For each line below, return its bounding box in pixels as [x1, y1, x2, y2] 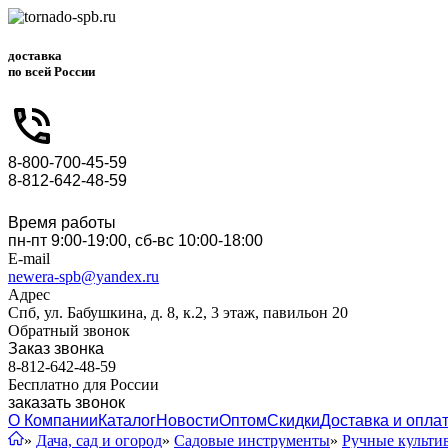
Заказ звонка [8, 340, 104, 358]
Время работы [8, 214, 116, 232]
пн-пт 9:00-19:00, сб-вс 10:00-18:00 [8, 232, 263, 250]
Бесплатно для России [8, 376, 159, 394]
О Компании [8, 412, 98, 430]
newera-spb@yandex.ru [8, 268, 159, 286]
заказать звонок [8, 394, 125, 412]
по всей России [8, 64, 95, 80]
